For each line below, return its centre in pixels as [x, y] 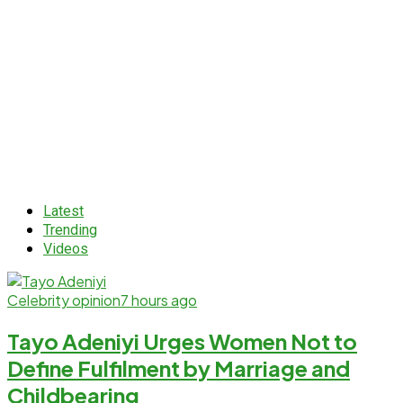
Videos [66, 249]
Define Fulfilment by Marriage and [179, 368]
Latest [63, 211]
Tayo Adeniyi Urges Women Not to [182, 341]
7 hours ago [159, 300]
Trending [70, 230]
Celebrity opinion [64, 300]
